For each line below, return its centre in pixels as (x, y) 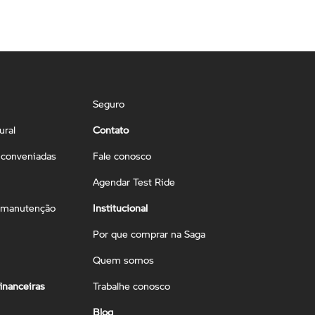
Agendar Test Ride (134, 181)
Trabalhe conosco (132, 285)
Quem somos (124, 259)
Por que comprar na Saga (149, 233)
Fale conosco (122, 155)
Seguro (109, 103)
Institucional (121, 207)
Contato (111, 129)
